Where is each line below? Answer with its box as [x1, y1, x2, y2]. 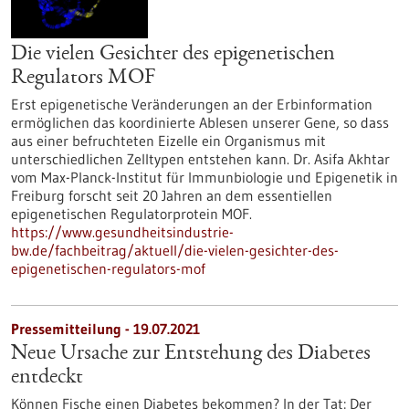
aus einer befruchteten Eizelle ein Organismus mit [11, 131, 326, 150]
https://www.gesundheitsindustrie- [11, 223, 234, 241]
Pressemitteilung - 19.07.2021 [11, 320, 200, 338]
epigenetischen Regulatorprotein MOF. [11, 204, 252, 223]
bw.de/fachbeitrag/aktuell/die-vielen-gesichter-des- [11, 241, 339, 259]
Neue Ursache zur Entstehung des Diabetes [11, 343, 371, 365]
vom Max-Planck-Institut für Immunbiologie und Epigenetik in [11, 168, 398, 186]
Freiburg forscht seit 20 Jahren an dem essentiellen [11, 186, 332, 204]
